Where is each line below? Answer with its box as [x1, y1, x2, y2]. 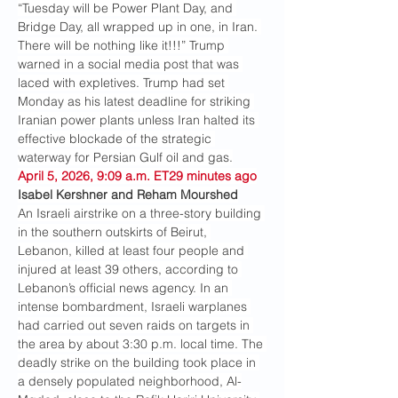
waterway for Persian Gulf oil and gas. [18, 149, 233, 165]
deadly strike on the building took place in [18, 354, 259, 370]
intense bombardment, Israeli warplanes [18, 298, 251, 314]
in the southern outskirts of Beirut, [18, 224, 211, 240]
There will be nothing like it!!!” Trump [18, 37, 228, 53]
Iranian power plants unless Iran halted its [18, 112, 259, 128]
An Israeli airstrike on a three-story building [18, 205, 265, 221]
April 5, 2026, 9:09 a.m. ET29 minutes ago [18, 168, 257, 184]
